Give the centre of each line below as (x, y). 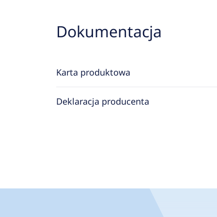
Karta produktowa (93, 72)
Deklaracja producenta (102, 101)
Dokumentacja (109, 31)
